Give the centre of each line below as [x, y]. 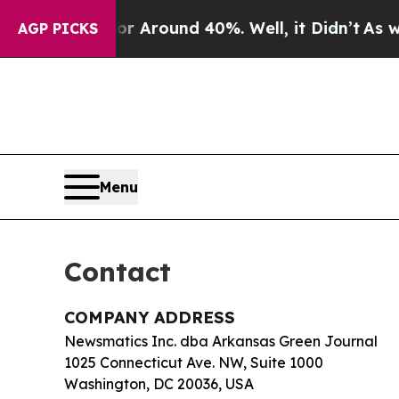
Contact [118, 271]
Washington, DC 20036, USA [159, 383]
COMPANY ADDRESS [150, 317]
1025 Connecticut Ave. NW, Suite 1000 [194, 362]
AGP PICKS [58, 28]
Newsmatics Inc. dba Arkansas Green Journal [221, 341]
